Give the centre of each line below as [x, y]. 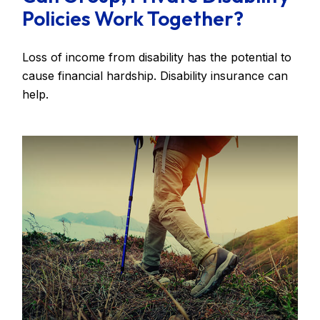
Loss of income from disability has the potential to [157, 57]
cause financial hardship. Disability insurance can [155, 76]
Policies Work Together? [133, 19]
